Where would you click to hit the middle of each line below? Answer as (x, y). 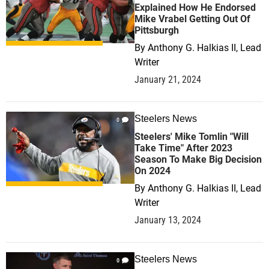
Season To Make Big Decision (198, 159)
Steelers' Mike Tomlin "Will (192, 137)
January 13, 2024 (168, 220)
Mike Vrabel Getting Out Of (192, 19)
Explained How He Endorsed (195, 8)
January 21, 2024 (168, 80)
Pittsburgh (157, 30)
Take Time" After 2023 (183, 148)
